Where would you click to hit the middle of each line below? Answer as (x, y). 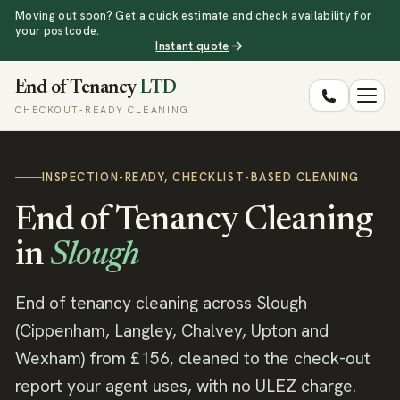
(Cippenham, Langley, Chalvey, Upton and (172, 330)
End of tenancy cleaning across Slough (161, 303)
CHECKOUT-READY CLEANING (102, 110)
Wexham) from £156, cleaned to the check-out (193, 358)
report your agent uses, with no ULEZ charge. (186, 386)
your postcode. (58, 30)
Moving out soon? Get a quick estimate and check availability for (194, 15)
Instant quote (192, 46)
